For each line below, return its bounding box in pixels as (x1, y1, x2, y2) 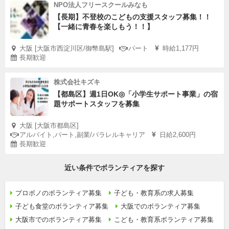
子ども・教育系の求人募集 (114, 189, 194, 197)
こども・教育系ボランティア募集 (114, 216, 214, 223)
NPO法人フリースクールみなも (54, 1, 148, 9)
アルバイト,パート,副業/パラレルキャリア (19, 131, 145, 139)
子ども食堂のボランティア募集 (15, 202, 108, 210)
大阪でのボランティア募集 (121, 202, 200, 210)
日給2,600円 (159, 131, 196, 139)
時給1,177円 (163, 44, 199, 52)
